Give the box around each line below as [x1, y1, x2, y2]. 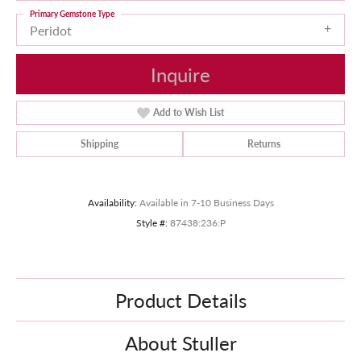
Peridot [30, 21, 72, 39]
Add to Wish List [153, 106, 225, 120]
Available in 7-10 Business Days [139, 196, 274, 210]
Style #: [135, 216, 168, 230]
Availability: [87, 196, 137, 210]
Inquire [151, 60, 210, 89]
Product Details [114, 286, 247, 314]
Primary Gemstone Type [30, 8, 114, 19]
